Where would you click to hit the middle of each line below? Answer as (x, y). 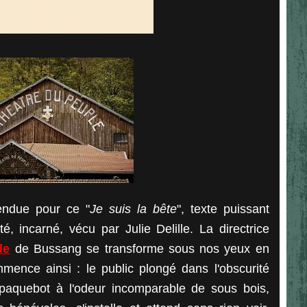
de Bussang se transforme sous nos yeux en (139, 249)
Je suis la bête (133, 209)
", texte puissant (223, 209)
